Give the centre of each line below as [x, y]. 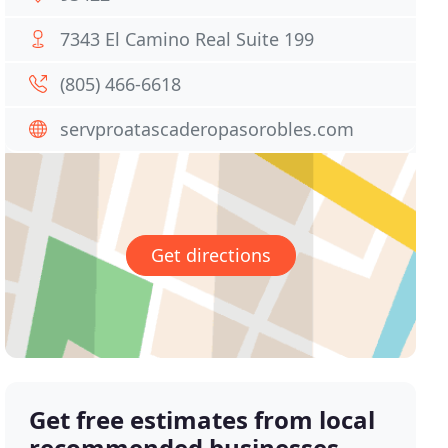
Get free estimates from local [202, 420]
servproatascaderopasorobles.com [207, 129]
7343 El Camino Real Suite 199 [187, 39]
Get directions [210, 255]
